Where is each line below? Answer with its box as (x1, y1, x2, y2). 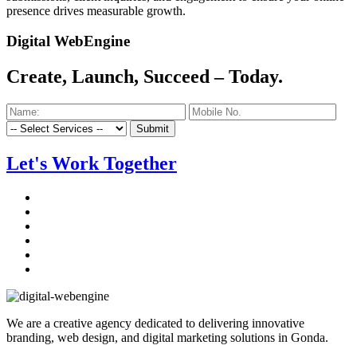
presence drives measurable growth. (6, 3, 186, 18)
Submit (136, 123, 169, 135)
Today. (229, 66, 283, 88)
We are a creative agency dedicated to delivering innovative (6, 316, 304, 331)
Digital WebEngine (6, 33, 130, 50)
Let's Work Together (6, 153, 177, 175)
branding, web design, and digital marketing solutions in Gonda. (6, 331, 328, 345)
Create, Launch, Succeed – (6, 66, 229, 88)
